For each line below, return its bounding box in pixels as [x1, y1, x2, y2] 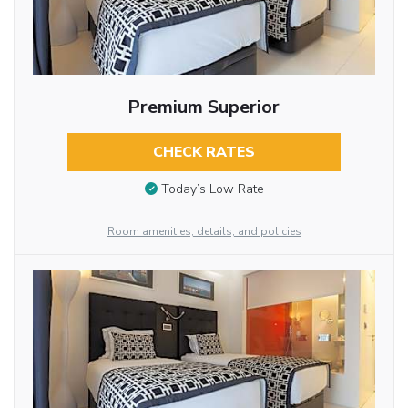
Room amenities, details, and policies [107, 224, 301, 240]
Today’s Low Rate [160, 180, 264, 199]
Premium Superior [127, 94, 280, 119]
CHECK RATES [152, 141, 255, 162]
